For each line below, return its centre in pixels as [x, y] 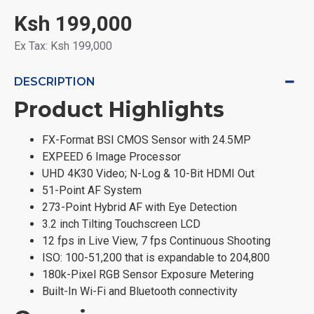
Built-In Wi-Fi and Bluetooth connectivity [140, 291]
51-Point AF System [92, 190]
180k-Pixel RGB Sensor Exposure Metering [148, 274]
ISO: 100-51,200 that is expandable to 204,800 [156, 258]
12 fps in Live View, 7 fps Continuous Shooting [156, 241]
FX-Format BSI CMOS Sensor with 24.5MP [146, 140]
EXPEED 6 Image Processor [111, 157]
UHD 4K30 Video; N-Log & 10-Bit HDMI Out [148, 173]
